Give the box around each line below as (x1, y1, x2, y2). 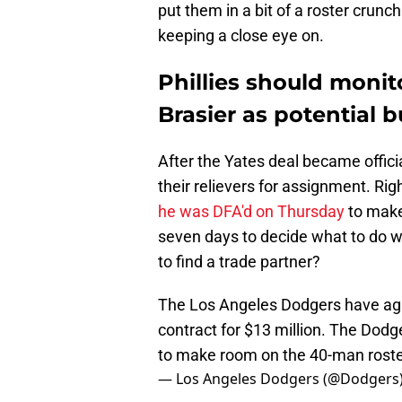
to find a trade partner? (158, 252, 320, 272)
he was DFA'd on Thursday (158, 202, 345, 222)
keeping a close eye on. (158, 26, 324, 46)
